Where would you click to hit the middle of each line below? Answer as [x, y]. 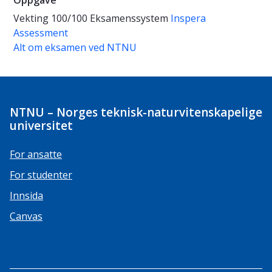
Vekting [31, 19]
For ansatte [36, 155]
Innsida [26, 196]
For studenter [41, 175]
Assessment [41, 33]
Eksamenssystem [130, 19]
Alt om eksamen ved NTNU [75, 48]
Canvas [26, 216]
